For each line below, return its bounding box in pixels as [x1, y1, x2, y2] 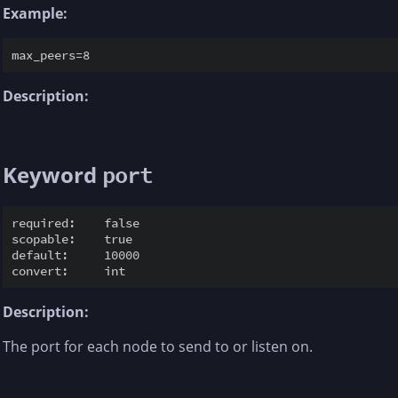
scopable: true [12, 231, 132, 248]
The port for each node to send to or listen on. [3, 337, 313, 357]
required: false [12, 215, 139, 232]
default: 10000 [12, 247, 139, 264]
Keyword [3, 159, 102, 189]
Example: [3, 3, 68, 23]
